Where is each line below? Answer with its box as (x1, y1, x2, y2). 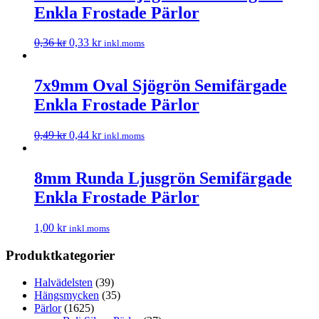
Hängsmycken (34, 289, 99, 302)
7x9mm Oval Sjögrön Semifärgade (34, 76, 287, 95)
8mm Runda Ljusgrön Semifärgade (34, 169, 292, 188)
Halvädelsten (34, 276, 93, 289)
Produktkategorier (6, 247, 115, 263)
